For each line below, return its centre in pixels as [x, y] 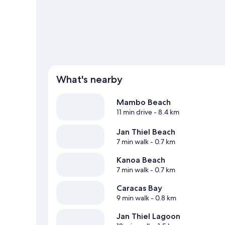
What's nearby [89, 80]
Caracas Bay [139, 188]
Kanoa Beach [141, 160]
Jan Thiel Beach [146, 132]
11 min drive [134, 112]
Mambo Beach [144, 102]
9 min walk [133, 198]
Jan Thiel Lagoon [148, 216]
